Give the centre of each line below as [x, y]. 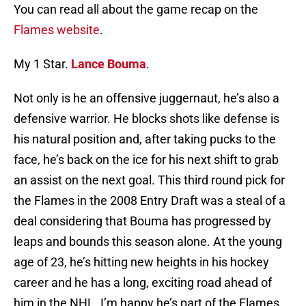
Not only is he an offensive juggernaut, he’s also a [147, 98]
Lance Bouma [109, 64]
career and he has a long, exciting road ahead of [143, 283]
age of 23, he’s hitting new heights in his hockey [141, 262]
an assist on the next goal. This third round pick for [149, 180]
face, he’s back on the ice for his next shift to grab [146, 160]
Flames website [57, 30]
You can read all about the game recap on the [136, 10]
